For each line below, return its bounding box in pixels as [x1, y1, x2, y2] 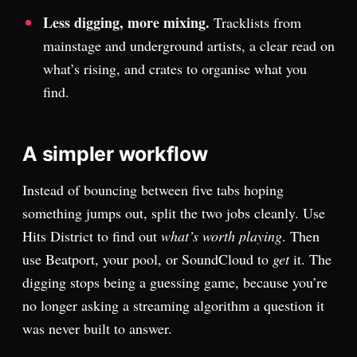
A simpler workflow [22, 142, 208, 166]
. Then [282, 226, 320, 245]
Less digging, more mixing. [43, 12, 210, 33]
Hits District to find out [22, 226, 161, 245]
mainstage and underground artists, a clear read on [43, 36, 335, 55]
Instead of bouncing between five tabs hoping [22, 180, 284, 199]
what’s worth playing [161, 226, 282, 245]
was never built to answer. [22, 319, 172, 338]
